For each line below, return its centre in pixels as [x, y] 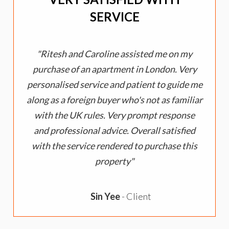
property [113, 161]
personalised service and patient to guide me [114, 85]
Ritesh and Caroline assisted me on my [116, 54]
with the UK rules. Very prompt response [114, 115]
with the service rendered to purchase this [114, 146]
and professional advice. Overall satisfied [114, 131]
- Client [136, 197]
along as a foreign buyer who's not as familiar [114, 100]
